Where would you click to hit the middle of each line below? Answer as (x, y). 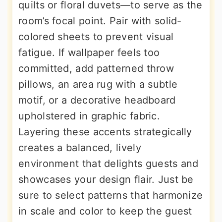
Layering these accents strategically (105, 132)
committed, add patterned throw (96, 69)
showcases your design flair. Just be (106, 180)
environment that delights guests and (109, 164)
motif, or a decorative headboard (97, 100)
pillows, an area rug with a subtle (98, 84)
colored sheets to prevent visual (96, 37)
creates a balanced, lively (80, 148)
